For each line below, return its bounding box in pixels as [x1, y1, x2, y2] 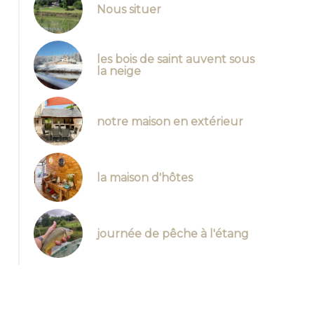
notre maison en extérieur [97, 114, 243, 128]
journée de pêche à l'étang [97, 226, 249, 240]
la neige [97, 64, 141, 78]
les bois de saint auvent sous [97, 53, 254, 66]
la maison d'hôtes [97, 170, 193, 184]
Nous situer [97, 2, 161, 16]
